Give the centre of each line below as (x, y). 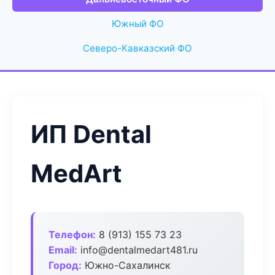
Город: (65, 265)
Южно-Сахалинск (126, 265)
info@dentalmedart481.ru (137, 250)
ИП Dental (91, 134)
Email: (63, 250)
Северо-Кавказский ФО (137, 48)
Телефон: (72, 234)
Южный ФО (137, 24)
